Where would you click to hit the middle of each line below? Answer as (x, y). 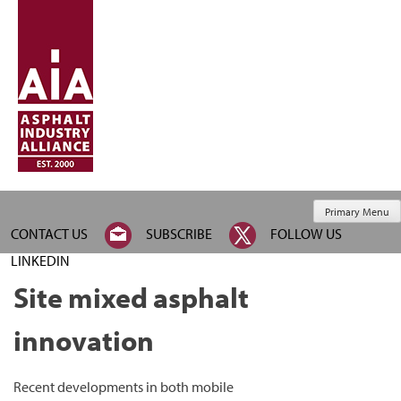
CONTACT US (49, 233)
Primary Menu (357, 212)
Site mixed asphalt (131, 297)
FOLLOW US (306, 233)
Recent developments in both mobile (124, 387)
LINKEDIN (40, 260)
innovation (84, 340)
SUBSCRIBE (179, 233)
